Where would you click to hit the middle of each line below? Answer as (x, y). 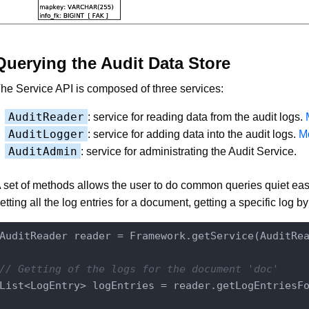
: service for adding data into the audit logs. (193, 134)
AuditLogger (46, 134)
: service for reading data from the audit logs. (197, 117)
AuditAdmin (43, 152)
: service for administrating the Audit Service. (189, 152)
